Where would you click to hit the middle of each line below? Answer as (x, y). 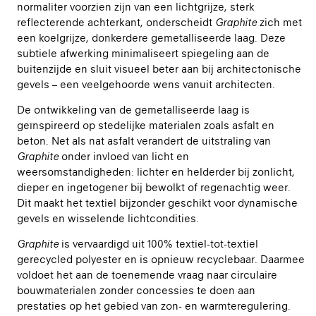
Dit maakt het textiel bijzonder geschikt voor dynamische (157, 202)
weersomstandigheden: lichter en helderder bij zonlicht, (156, 171)
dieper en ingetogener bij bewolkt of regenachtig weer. (154, 187)
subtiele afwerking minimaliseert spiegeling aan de (143, 53)
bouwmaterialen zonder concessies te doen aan (136, 290)
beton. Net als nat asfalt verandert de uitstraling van (144, 140)
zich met (279, 22)
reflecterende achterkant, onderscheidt (116, 22)
